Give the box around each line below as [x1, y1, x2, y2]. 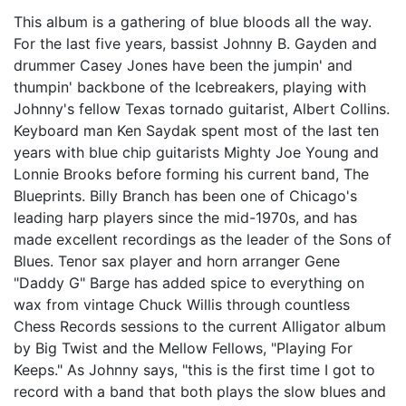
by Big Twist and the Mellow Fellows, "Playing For [14, 339, 353, 358]
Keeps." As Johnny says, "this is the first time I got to [14, 361, 375, 380]
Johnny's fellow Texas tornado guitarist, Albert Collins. [14, 100, 390, 119]
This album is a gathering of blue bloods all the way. [14, 13, 372, 32]
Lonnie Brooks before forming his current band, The [14, 165, 369, 184]
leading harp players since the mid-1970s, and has [14, 208, 357, 227]
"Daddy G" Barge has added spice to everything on [14, 274, 364, 293]
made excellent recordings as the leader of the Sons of [14, 230, 391, 249]
